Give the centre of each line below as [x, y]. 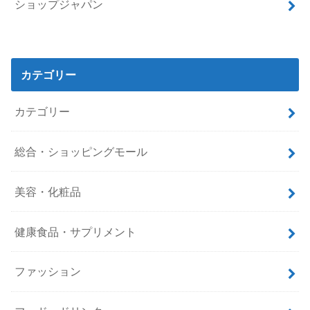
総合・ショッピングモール [81, 151]
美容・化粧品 [48, 191]
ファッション [48, 272]
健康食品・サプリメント [76, 231]
